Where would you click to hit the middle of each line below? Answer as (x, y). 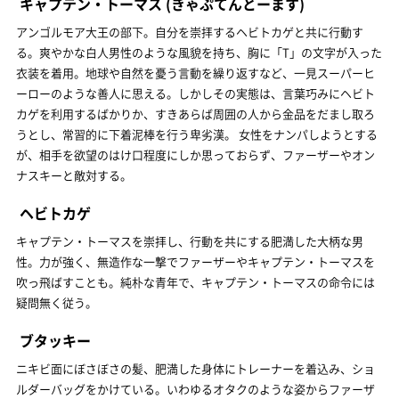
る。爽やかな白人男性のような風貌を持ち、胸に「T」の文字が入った (199, 52)
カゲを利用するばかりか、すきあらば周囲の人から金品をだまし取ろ (195, 113)
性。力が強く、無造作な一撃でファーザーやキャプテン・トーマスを (195, 261)
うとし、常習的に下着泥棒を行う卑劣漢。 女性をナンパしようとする (197, 134)
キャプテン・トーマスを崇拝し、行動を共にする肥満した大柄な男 (190, 240)
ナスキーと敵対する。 (74, 175)
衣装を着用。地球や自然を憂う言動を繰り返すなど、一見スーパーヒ (195, 72)
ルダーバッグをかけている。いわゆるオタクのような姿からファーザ (195, 388)
